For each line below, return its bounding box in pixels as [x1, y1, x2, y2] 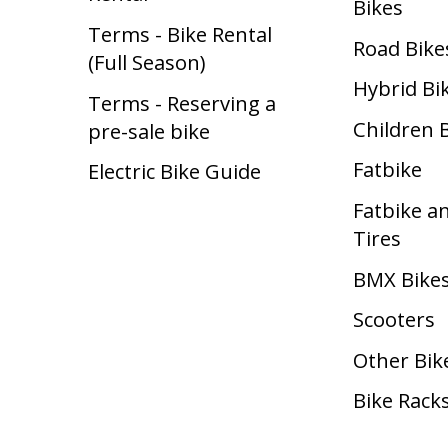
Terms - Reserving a [88, 88, 277, 117]
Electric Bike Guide [88, 157, 262, 186]
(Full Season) [88, 48, 206, 77]
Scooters [353, 305, 436, 334]
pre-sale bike [88, 116, 211, 145]
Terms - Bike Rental [88, 20, 273, 49]
